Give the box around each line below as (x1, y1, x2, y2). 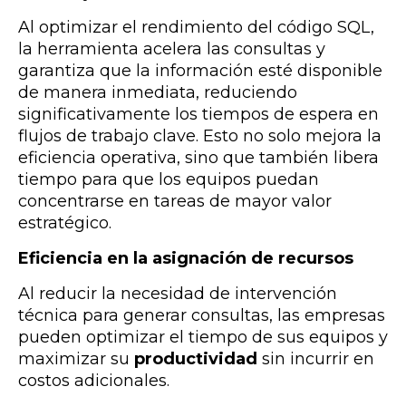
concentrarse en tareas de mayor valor (18, 190, 332, 211)
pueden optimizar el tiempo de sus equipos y (18, 326, 388, 347)
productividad (134, 348, 257, 369)
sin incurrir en (257, 348, 374, 369)
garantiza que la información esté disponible (18, 60, 382, 81)
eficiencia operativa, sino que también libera (18, 147, 379, 168)
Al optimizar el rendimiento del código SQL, (18, 16, 374, 37)
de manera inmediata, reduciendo (18, 82, 297, 102)
